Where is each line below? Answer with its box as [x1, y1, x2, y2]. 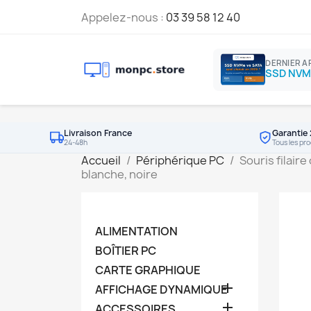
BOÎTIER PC [95, 242, 156, 258]
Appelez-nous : [81, 10, 166, 25]
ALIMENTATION [95, 223, 178, 239]
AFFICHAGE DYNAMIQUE [95, 281, 228, 297]
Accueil [81, 152, 121, 168]
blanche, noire [81, 166, 158, 182]
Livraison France [64, 126, 132, 139]
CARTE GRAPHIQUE [95, 262, 201, 278]
